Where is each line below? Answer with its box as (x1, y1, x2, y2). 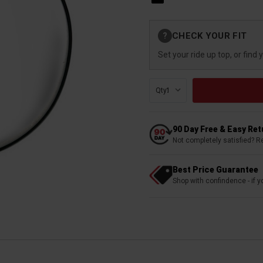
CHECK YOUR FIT (172, 30, 247, 41)
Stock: (149, 31, 171, 40)
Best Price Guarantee (173, 164, 258, 174)
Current (149, 21, 176, 29)
